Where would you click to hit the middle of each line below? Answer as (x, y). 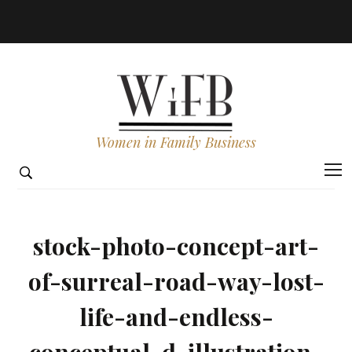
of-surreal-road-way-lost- (176, 282)
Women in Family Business (176, 143)
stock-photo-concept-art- (176, 246)
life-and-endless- (176, 317)
